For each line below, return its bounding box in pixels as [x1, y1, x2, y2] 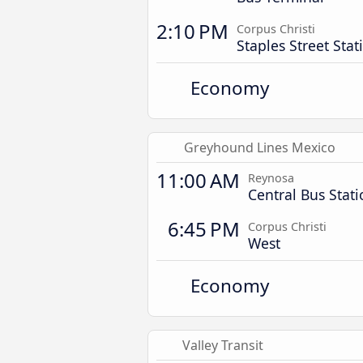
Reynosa [248, 170, 294, 186]
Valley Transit [182, 336, 264, 354]
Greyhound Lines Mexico [184, 139, 336, 156]
